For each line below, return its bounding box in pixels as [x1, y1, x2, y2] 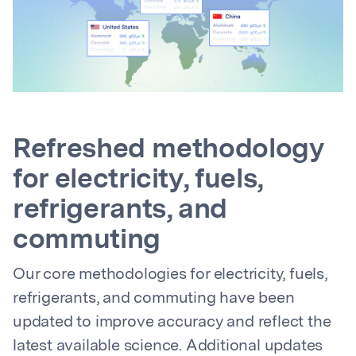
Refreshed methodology [13, 137, 323, 164]
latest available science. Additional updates [13, 339, 323, 354]
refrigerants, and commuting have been [13, 291, 295, 307]
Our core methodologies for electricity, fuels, [13, 267, 327, 283]
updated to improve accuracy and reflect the [13, 315, 331, 331]
